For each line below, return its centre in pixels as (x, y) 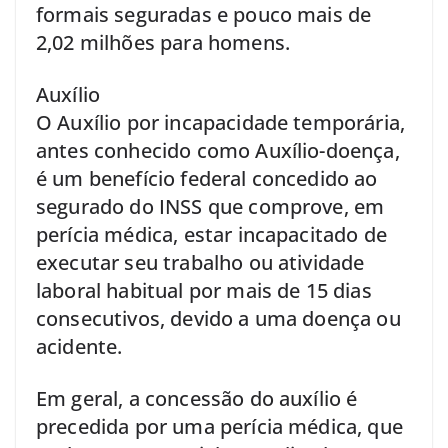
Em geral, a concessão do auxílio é (197, 399)
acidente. (79, 347)
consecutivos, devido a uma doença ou (218, 319)
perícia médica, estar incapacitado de (211, 235)
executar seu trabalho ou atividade (200, 263)
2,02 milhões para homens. (163, 43)
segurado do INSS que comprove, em (210, 207)
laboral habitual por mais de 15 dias (204, 291)
